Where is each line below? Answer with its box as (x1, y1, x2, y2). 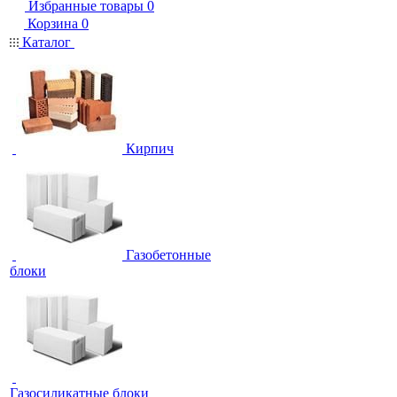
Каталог (19, 35, 74, 50)
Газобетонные (126, 247, 211, 262)
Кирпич (126, 141, 174, 156)
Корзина (27, 16, 78, 31)
